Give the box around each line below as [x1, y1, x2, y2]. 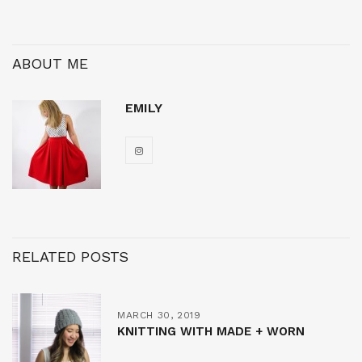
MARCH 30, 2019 [117, 309, 201, 321]
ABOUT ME [12, 54, 88, 72]
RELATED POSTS [12, 247, 128, 265]
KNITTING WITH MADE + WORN [117, 323, 305, 339]
